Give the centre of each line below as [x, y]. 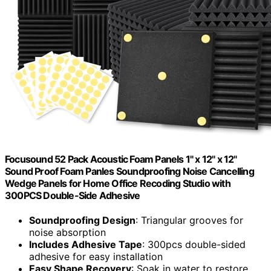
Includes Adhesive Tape [86, 245]
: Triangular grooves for [189, 220]
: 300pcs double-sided [194, 245]
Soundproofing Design [82, 220]
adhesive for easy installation [96, 257]
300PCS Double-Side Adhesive [73, 195]
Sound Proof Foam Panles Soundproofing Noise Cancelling [129, 171]
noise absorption [67, 233]
